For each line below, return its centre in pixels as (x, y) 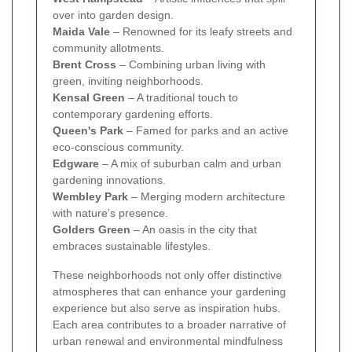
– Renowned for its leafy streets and (201, 31)
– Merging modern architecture (207, 196)
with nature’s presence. (110, 213)
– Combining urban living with (191, 64)
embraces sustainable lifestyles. (132, 246)
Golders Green (92, 229)
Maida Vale (81, 31)
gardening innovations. (109, 180)
